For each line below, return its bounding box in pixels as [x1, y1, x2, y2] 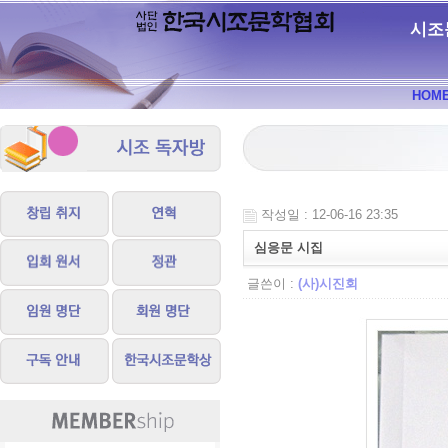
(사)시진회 [298, 276, 358, 292]
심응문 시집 [254, 240, 323, 256]
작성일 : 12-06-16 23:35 [261, 207, 398, 223]
